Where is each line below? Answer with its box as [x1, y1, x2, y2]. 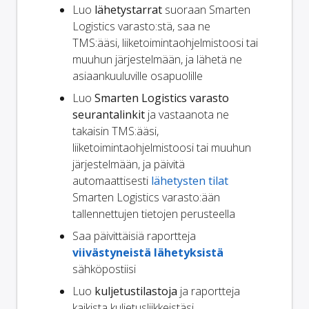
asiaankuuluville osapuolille [72, 68, 203, 84]
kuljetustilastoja [94, 283, 177, 299]
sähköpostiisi [72, 261, 136, 277]
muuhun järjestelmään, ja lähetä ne [72, 52, 242, 68]
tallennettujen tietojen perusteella [72, 206, 235, 222]
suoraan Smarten [162, 2, 250, 18]
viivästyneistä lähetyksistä [72, 245, 223, 261]
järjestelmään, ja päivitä [72, 157, 185, 172]
